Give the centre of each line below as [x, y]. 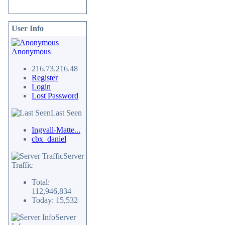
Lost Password [55, 96]
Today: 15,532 [55, 200]
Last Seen [66, 113]
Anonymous [31, 51]
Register [45, 78]
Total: [41, 182]
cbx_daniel [49, 139]
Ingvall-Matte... [56, 130]
